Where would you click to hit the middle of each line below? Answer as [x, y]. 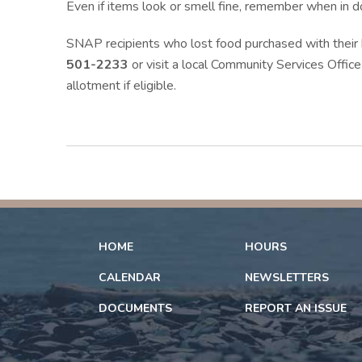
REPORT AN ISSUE [296, 308]
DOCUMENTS [135, 308]
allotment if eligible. [121, 86]
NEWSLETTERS [287, 278]
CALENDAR [130, 278]
